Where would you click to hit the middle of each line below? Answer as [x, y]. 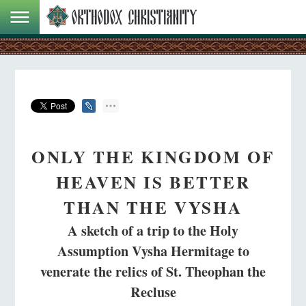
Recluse [153, 291]
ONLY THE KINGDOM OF [153, 156]
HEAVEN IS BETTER [153, 182]
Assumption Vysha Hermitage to [153, 250]
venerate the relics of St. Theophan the [153, 271]
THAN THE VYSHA [153, 207]
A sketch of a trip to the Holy [153, 230]
